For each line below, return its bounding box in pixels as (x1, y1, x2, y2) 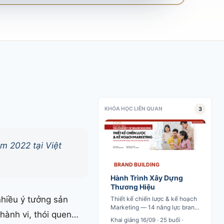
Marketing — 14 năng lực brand (110, 203, 198, 211)
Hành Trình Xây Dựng (110, 173, 183, 182)
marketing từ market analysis (110, 211, 191, 219)
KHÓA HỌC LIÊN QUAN (104, 105, 162, 112)
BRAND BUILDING (114, 161, 159, 168)
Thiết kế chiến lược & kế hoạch (110, 194, 197, 202)
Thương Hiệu (110, 182, 155, 191)
